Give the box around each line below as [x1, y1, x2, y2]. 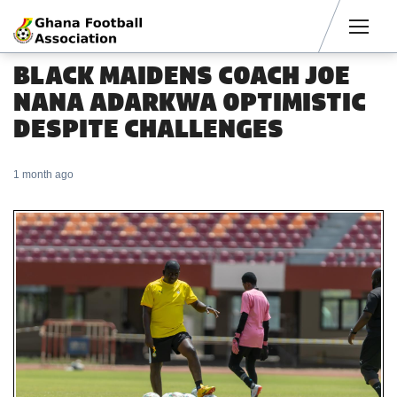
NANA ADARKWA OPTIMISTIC [13, 84, 366, 120]
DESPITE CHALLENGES [13, 111, 284, 146]
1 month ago [13, 168, 74, 181]
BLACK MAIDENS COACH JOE [13, 58, 350, 93]
